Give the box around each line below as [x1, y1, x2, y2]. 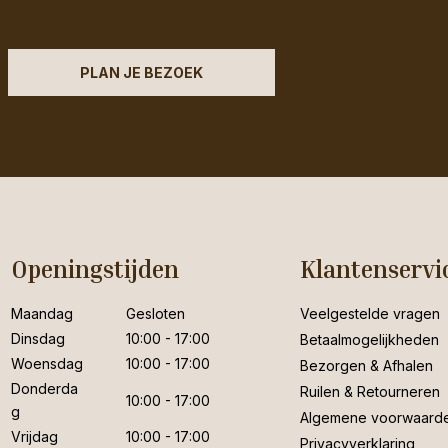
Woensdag [10, 355, 83, 373]
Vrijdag [10, 428, 58, 446]
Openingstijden [10, 255, 179, 284]
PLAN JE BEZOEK [80, 64, 204, 81]
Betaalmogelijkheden [299, 331, 439, 349]
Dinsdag [10, 330, 65, 348]
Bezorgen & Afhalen [299, 357, 433, 375]
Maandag [10, 305, 73, 323]
